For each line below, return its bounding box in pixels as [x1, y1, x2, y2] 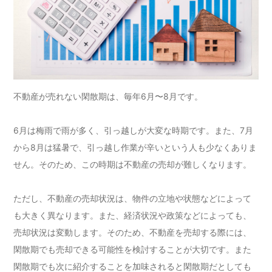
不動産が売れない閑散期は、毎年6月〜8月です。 [13, 90, 203, 101]
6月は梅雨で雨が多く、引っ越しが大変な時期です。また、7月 [13, 124, 254, 135]
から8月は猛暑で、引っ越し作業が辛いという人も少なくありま [13, 141, 257, 152]
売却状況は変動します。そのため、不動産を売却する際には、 [13, 226, 252, 237]
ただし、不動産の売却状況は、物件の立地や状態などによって [13, 192, 252, 203]
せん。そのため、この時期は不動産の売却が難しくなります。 [13, 158, 252, 169]
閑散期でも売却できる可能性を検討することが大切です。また [13, 243, 252, 254]
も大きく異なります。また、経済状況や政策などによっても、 [13, 209, 252, 220]
